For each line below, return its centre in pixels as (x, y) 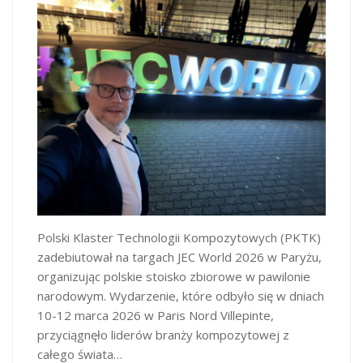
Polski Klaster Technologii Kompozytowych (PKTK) (179, 238)
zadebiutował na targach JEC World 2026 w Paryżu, (179, 257)
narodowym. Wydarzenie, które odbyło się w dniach (181, 296)
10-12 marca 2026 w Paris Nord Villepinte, (156, 316)
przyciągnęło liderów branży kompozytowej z (163, 335)
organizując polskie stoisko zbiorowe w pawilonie (174, 277)
